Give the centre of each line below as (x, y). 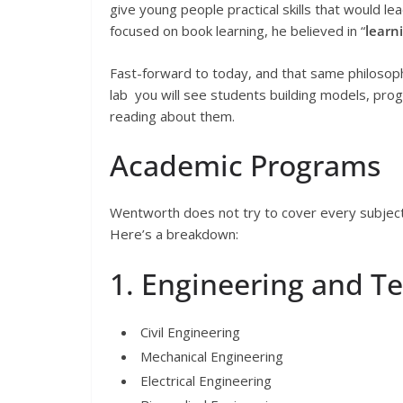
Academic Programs (245, 166)
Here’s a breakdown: (174, 234)
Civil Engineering (188, 331)
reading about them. (172, 116)
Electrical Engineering (204, 380)
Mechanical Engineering (210, 356)
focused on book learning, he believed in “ (237, 31)
